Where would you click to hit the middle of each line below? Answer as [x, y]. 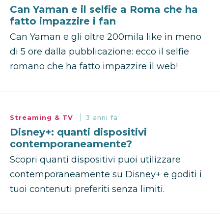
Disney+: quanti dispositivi [78, 132]
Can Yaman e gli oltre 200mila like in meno [106, 37]
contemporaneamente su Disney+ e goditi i [106, 175]
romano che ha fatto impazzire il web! [94, 67]
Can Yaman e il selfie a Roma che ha [104, 10]
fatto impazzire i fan [63, 21]
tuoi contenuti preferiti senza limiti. [87, 189]
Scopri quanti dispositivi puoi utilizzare [95, 160]
